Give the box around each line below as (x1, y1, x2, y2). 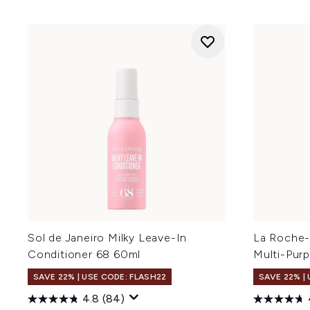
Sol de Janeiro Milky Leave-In (28, 231, 188, 244)
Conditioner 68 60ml (28, 248, 141, 261)
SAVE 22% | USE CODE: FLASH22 (33, 272, 167, 282)
